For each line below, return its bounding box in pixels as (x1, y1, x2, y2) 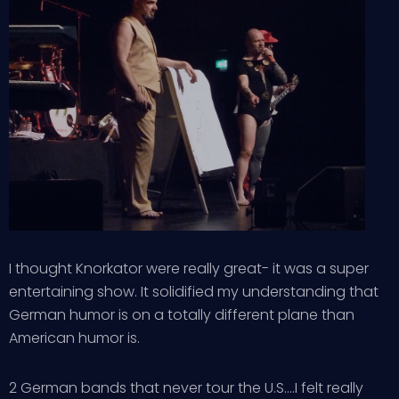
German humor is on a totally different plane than (9, 304, 354, 325)
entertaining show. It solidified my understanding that (9, 281, 379, 302)
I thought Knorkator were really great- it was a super (9, 257, 369, 279)
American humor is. (9, 327, 140, 348)
